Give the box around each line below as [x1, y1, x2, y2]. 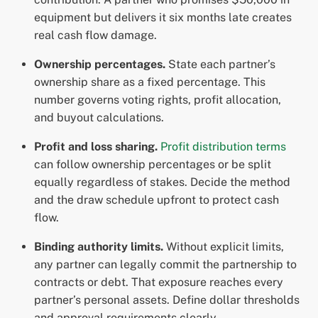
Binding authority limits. [34, 240, 163, 254]
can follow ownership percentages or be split [34, 158, 271, 172]
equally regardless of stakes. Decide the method [34, 175, 290, 190]
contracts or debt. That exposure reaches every [34, 275, 283, 290]
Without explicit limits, [163, 240, 284, 254]
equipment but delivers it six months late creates [34, 11, 292, 25]
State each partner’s [165, 57, 275, 72]
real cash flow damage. [34, 28, 157, 43]
